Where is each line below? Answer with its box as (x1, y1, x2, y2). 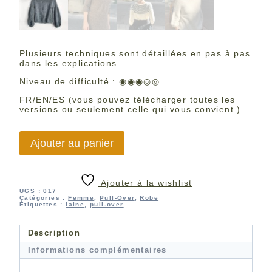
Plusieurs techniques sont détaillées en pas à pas (19, 49, 251, 58)
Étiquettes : (19, 201, 66, 208)
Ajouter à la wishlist (101, 178, 192, 188)
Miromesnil (19, 150, 70, 160)
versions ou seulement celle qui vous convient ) (19, 104, 241, 114)
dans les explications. (19, 58, 120, 68)
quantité (19, 131, 57, 140)
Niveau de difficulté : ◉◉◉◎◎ (19, 76, 160, 86)
